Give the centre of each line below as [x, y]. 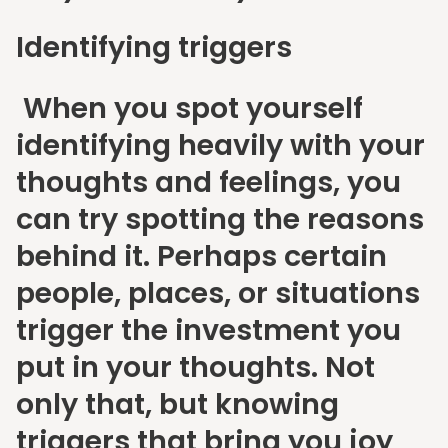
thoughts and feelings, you [208, 182]
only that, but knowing [177, 404]
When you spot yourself [189, 108]
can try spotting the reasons [220, 219]
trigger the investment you [208, 330]
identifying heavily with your [220, 145]
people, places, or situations [218, 293]
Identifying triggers [154, 47]
